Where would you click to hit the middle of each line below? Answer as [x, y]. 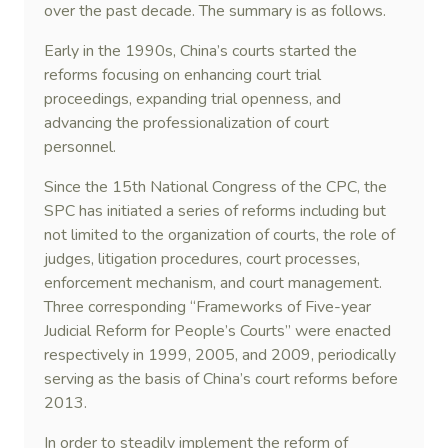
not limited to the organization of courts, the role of [219, 235]
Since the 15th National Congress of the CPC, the [215, 187]
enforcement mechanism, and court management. [213, 283]
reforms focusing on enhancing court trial [182, 75]
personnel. [80, 147]
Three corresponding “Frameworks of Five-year [207, 307]
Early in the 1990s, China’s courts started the [200, 51]
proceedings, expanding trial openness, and [192, 99]
